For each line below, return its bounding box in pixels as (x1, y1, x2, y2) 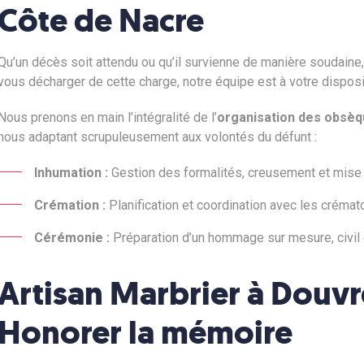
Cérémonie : (33, 230, 110, 245)
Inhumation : (33, 165, 108, 180)
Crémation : (33, 197, 106, 213)
